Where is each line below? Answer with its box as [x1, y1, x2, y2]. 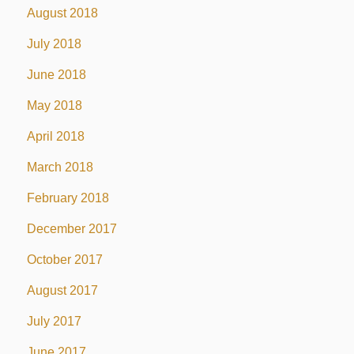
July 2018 [26, 36, 81, 51]
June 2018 [26, 67, 86, 81]
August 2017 [26, 283, 98, 297]
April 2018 [26, 129, 85, 143]
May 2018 [26, 98, 82, 112]
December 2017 [26, 221, 117, 235]
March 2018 [26, 160, 93, 174]
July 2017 [26, 314, 81, 328]
